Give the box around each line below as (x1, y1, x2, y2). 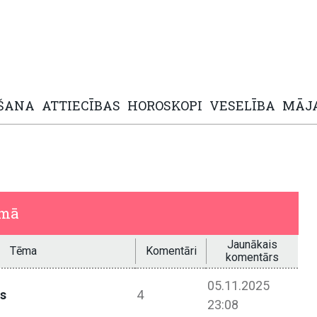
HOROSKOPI (127, 97, 202, 115)
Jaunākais (227, 238, 278, 252)
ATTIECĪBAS (42, 97, 120, 115)
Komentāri (145, 244, 197, 258)
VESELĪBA (209, 97, 275, 115)
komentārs (226, 250, 279, 265)
